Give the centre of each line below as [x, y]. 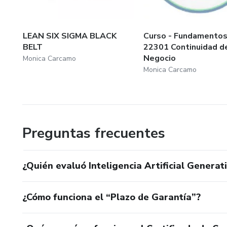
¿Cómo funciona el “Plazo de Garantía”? [111, 197]
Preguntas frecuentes [94, 133]
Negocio [159, 58]
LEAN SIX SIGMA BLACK [70, 36]
